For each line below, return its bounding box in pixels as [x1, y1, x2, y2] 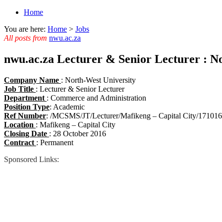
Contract [4, 138, 36, 147]
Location [4, 120, 36, 129]
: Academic [50, 102, 85, 111]
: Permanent [36, 138, 73, 147]
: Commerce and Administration [47, 93, 146, 102]
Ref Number [4, 111, 46, 120]
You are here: [4, 25, 48, 33]
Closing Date [4, 129, 49, 138]
